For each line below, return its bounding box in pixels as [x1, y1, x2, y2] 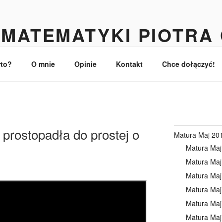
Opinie [74, 58, 97, 69]
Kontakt [115, 58, 143, 69]
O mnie [31, 58, 55, 69]
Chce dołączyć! [162, 58, 215, 69]
